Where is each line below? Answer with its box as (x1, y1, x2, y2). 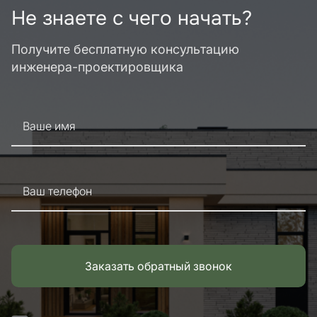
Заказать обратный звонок (85, 259, 232, 273)
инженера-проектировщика (11, 59, 183, 74)
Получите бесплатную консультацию (11, 42, 239, 57)
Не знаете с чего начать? (11, 6, 252, 31)
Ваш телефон (23, 184, 92, 198)
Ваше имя (23, 119, 76, 133)
